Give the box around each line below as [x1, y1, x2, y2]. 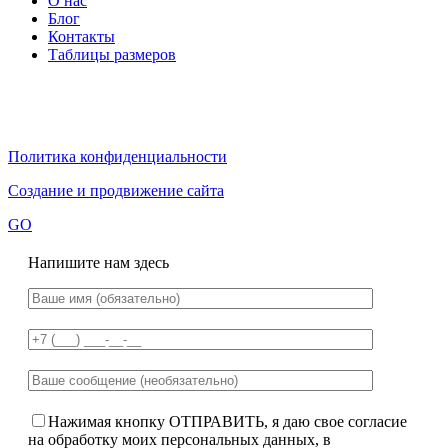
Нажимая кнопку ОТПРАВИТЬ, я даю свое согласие [48, 413, 407, 431]
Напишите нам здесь [28, 254, 169, 272]
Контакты [48, 28, 115, 46]
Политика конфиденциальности [8, 148, 227, 166]
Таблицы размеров [48, 46, 176, 64]
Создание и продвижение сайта [8, 182, 224, 200]
